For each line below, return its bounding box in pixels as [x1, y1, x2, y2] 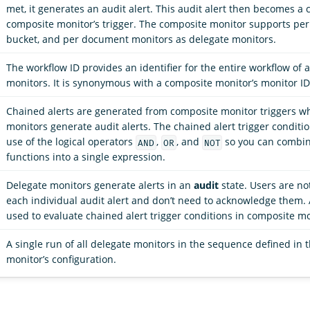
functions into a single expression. [6, 150, 165, 164]
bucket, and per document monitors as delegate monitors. [6, 33, 276, 46]
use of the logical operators [6, 135, 136, 149]
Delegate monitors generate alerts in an [6, 179, 194, 192]
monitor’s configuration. [6, 253, 116, 266]
